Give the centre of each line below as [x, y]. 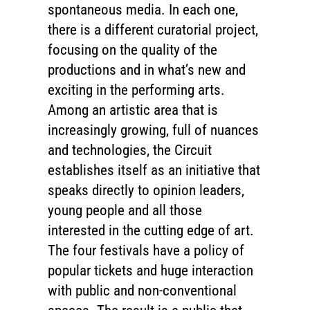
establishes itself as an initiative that [154, 170]
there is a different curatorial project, [153, 30]
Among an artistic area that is [133, 110]
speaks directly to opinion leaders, [146, 190]
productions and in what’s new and [146, 70]
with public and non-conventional [142, 291]
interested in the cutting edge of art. [151, 230]
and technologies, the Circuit [129, 150]
